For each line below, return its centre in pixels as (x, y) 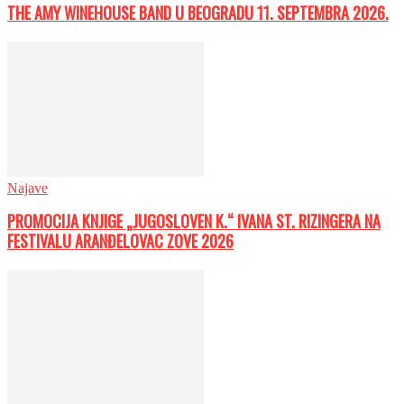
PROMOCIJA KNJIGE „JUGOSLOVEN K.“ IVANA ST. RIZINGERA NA (194, 221)
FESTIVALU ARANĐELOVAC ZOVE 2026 (120, 241)
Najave (28, 188)
